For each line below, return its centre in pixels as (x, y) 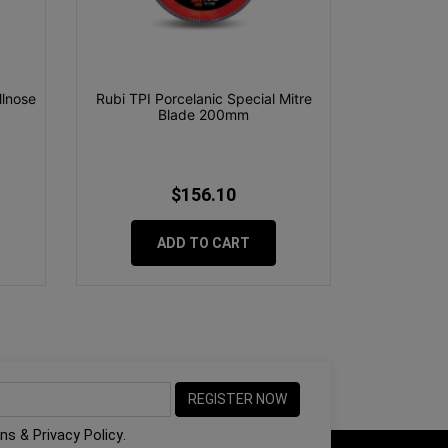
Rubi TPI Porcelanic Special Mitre (203, 99)
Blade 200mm (203, 115)
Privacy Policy (77, 435)
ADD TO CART (203, 243)
